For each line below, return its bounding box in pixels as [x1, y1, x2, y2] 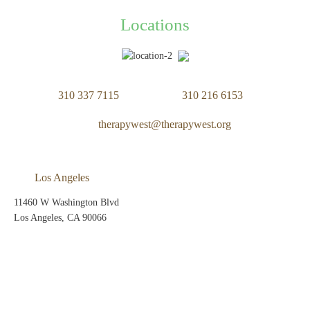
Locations [120, 15, 190, 34]
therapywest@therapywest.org [98, 118, 231, 130]
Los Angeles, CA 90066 [14, 212, 107, 223]
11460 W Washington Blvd [14, 197, 119, 208]
